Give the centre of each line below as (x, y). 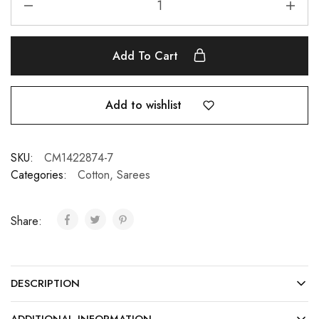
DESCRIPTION (45, 283)
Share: (28, 221)
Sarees (134, 174)
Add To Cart (147, 56)
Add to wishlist (143, 105)
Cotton (94, 174)
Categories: (39, 174)
